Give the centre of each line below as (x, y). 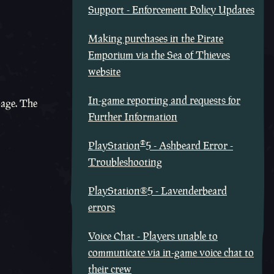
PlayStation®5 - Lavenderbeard (157, 191)
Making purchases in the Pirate (156, 39)
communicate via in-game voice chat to (171, 253)
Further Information (133, 117)
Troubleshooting (125, 162)
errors (102, 207)
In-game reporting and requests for (164, 100)
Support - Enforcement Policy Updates (171, 10)
